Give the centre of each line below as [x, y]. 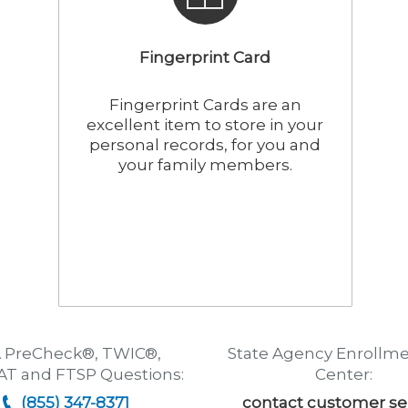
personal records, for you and [205, 145]
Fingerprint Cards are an [205, 105]
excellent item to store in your [205, 125]
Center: [343, 374]
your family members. [205, 165]
